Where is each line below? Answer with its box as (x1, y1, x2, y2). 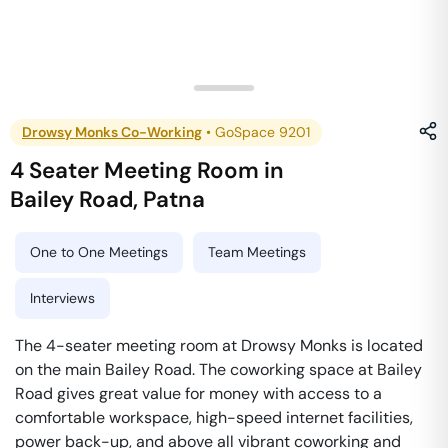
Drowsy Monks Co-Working (22, 123, 202, 141)
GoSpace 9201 (215, 123, 310, 141)
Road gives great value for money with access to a (15, 383, 382, 404)
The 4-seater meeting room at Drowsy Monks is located (15, 335, 423, 356)
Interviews (30, 289, 95, 307)
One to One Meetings (30, 243, 168, 261)
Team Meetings (208, 243, 306, 261)
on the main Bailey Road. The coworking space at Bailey (15, 359, 422, 380)
